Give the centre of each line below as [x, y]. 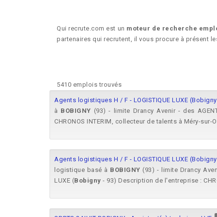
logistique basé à [82, 170]
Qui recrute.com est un [92, 28]
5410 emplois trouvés [89, 85]
